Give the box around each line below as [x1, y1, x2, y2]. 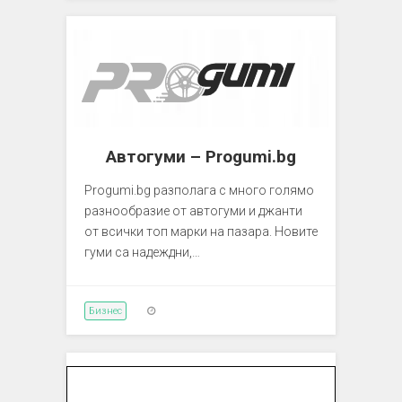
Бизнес [89, 304, 122, 317]
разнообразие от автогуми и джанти [84, 203, 302, 218]
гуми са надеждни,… [84, 244, 200, 259]
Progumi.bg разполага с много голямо [84, 182, 314, 197]
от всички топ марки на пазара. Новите [84, 223, 318, 239]
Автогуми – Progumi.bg [106, 145, 296, 167]
